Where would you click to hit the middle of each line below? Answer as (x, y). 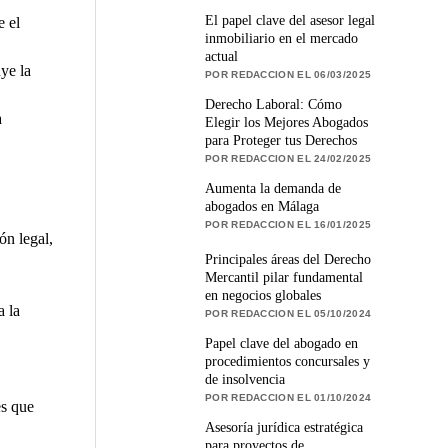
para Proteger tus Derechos (281, 140)
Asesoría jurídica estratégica (284, 427)
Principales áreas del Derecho (288, 259)
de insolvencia (245, 379)
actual (222, 56)
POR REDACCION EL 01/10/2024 (288, 397)
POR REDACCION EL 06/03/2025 (288, 74)
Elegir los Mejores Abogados (287, 122)
